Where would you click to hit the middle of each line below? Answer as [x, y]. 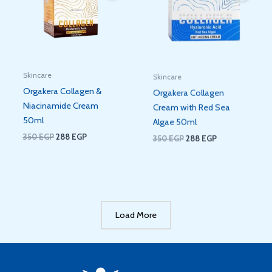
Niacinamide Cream [60, 105]
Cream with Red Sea [191, 105]
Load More [136, 215]
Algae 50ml [175, 120]
